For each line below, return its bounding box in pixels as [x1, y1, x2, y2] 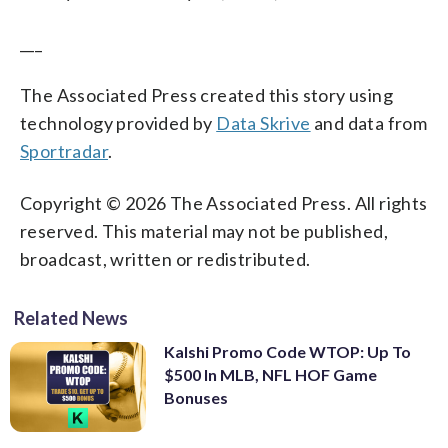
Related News [14, 306, 128, 329]
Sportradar [20, 139, 109, 162]
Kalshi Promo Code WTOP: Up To [164, 341, 411, 361]
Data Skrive [216, 111, 311, 134]
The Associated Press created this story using [20, 83, 393, 106]
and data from [310, 111, 428, 134]
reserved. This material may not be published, [20, 219, 388, 242]
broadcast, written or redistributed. [20, 247, 311, 270]
